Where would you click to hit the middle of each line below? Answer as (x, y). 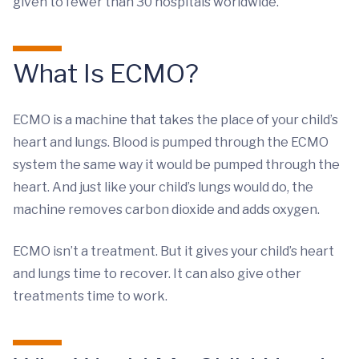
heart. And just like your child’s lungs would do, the (163, 187)
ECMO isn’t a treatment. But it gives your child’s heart (173, 251)
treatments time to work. (90, 296)
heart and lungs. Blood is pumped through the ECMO (171, 142)
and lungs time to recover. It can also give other (157, 274)
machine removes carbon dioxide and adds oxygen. (166, 210)
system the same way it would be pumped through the (176, 165)
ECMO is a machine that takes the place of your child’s (175, 120)
